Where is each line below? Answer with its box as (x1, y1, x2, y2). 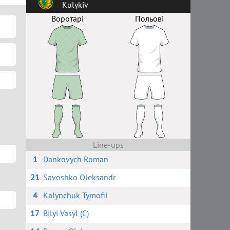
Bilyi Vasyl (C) (43, 208, 89, 218)
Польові (135, 13, 164, 24)
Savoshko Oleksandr (43, 172, 116, 182)
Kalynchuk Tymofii (43, 190, 107, 200)
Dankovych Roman (43, 154, 108, 164)
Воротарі (51, 13, 84, 24)
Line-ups (93, 140, 124, 150)
